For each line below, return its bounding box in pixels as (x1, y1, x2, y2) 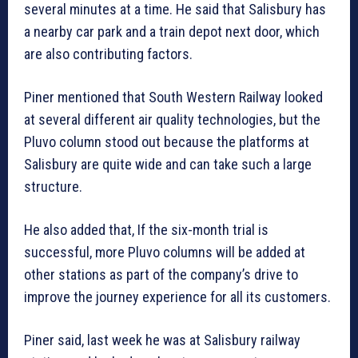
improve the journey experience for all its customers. (24, 288, 331, 306)
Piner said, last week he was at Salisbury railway (24, 332, 300, 349)
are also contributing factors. (24, 46, 193, 63)
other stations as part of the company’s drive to (24, 266, 298, 284)
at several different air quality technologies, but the (24, 111, 320, 129)
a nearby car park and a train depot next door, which (24, 23, 320, 41)
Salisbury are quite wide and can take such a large (24, 156, 312, 173)
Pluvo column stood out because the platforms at (24, 133, 309, 151)
